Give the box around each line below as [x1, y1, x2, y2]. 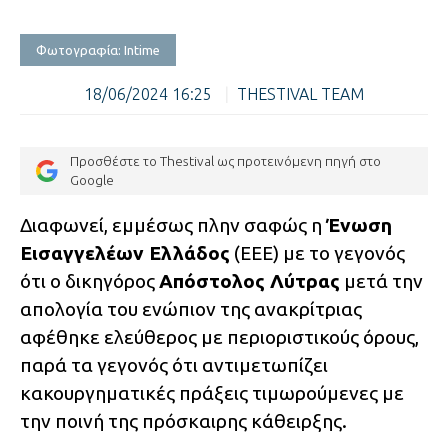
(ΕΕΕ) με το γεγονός [230, 242, 405, 265]
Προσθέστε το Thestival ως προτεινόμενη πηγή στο [70, 153, 381, 170]
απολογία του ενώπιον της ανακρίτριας [20, 298, 362, 321]
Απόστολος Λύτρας [159, 270, 340, 293]
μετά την [340, 270, 423, 293]
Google [70, 172, 114, 189]
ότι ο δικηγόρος [20, 270, 159, 293]
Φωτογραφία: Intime [36, 43, 160, 57]
